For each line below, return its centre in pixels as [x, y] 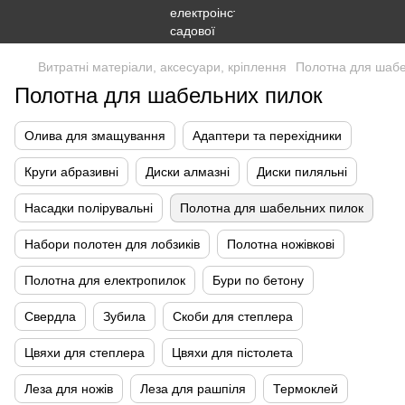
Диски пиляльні [302, 172]
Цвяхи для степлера [85, 353]
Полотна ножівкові [281, 244]
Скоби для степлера [233, 316]
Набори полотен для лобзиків [112, 244]
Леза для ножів [69, 389]
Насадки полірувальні [89, 208]
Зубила [124, 316]
